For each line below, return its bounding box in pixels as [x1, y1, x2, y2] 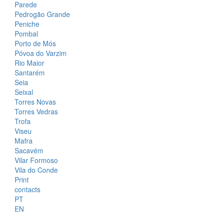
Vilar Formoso [15, 155, 58, 165]
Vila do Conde [15, 165, 58, 175]
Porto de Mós [15, 38, 56, 49]
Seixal [15, 87, 33, 97]
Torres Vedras [15, 107, 58, 117]
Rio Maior [15, 58, 44, 68]
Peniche [15, 19, 39, 29]
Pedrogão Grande [15, 9, 70, 19]
